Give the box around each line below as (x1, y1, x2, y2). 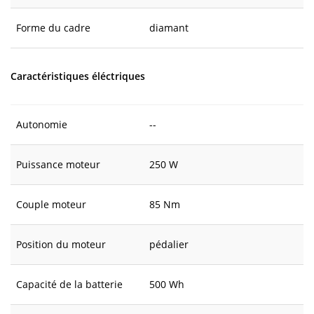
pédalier (149, 238, 189, 251)
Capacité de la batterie (16, 278, 123, 291)
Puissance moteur (16, 158, 100, 171)
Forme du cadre (16, 21, 90, 34)
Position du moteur (16, 238, 106, 251)
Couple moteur (16, 198, 86, 211)
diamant (149, 21, 189, 34)
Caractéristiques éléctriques (11, 69, 145, 83)
